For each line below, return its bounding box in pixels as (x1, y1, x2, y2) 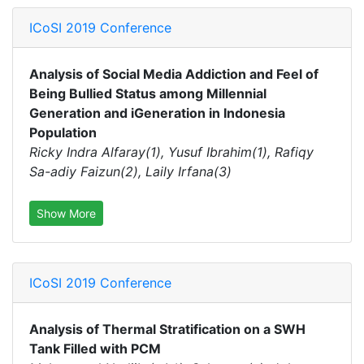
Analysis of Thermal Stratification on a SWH (29, 321, 305, 337)
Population (29, 124, 97, 141)
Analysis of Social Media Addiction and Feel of (29, 66, 318, 82)
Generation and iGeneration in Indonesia (29, 105, 285, 121)
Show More (37, 206, 96, 220)
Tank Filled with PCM (29, 340, 161, 357)
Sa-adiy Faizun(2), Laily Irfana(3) (29, 163, 232, 180)
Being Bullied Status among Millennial (29, 85, 266, 102)
